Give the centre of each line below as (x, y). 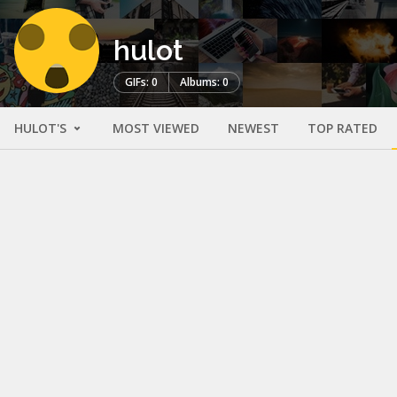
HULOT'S (42, 128)
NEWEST (253, 128)
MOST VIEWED (156, 128)
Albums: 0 (204, 82)
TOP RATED (343, 128)
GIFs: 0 (141, 82)
